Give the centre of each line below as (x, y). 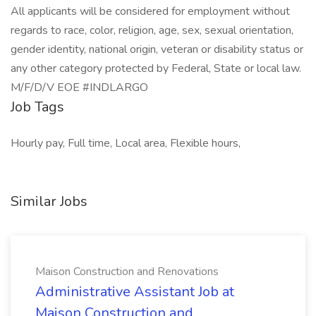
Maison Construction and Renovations (127, 272)
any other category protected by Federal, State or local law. (156, 68)
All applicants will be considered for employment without (150, 11)
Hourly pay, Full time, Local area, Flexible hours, (126, 143)
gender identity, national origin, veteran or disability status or (157, 49)
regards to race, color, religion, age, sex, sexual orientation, (152, 30)
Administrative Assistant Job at (135, 292)
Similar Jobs (49, 201)
